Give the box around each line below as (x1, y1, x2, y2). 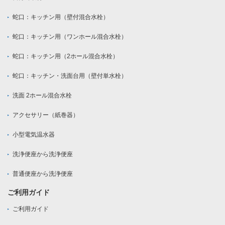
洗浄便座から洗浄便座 (13, 151, 73, 158)
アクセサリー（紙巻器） (13, 111, 79, 119)
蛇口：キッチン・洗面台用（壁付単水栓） (13, 72, 127, 80)
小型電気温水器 (13, 131, 55, 139)
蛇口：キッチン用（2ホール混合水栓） (13, 53, 119, 60)
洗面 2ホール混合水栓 (13, 92, 72, 99)
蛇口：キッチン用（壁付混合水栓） (13, 14, 109, 21)
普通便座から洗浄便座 (13, 170, 73, 178)
